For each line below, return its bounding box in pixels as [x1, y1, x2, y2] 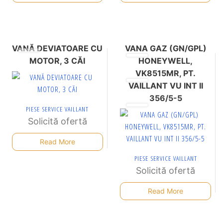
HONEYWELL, [138, 55, 193, 66]
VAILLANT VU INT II [128, 80, 203, 91]
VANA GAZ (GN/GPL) [124, 43, 207, 53]
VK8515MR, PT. [135, 68, 196, 78]
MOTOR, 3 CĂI [29, 55, 86, 66]
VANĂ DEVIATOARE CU [12, 43, 103, 53]
